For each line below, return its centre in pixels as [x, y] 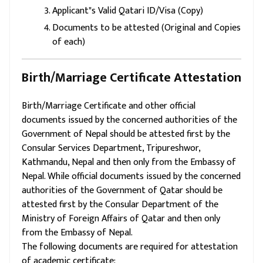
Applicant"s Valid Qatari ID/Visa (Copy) [128, 11]
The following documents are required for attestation [130, 247]
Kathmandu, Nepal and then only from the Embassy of [129, 162]
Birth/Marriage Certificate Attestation [131, 78]
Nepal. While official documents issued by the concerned [131, 176]
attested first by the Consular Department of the [120, 205]
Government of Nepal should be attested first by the [126, 134]
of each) [69, 42]
